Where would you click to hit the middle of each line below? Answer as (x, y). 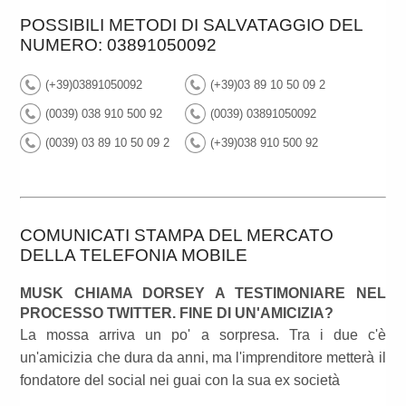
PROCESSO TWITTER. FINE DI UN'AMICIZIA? (177, 314)
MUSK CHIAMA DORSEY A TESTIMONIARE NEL (203, 294)
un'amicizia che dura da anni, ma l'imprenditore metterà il (203, 358)
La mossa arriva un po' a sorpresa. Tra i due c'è (203, 335)
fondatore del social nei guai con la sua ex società (180, 381)
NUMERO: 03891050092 (119, 45)
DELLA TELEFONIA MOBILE (134, 256)
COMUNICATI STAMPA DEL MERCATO (177, 236)
